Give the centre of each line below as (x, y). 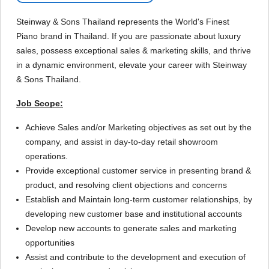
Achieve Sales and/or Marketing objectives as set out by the (138, 127)
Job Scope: (40, 103)
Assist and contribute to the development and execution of (135, 257)
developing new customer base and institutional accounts (135, 214)
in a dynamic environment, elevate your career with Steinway (131, 65)
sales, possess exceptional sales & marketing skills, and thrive (134, 50)
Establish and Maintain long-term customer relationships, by (139, 199)
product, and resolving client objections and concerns (126, 185)
